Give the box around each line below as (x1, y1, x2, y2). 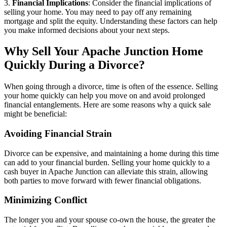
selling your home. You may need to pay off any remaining (4, 7, 192, 16)
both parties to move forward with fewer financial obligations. (4, 176, 201, 185)
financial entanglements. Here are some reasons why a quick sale (4, 100, 211, 109)
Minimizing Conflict (4, 195, 87, 206)
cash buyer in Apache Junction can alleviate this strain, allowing (4, 167, 208, 176)
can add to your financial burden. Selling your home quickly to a (4, 158, 210, 167)
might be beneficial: (4, 109, 67, 119)
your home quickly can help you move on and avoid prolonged (4, 91, 205, 100)
